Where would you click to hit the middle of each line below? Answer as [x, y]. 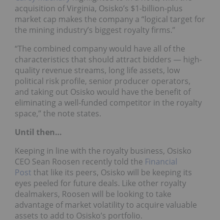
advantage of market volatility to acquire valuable [106, 205]
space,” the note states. [58, 114]
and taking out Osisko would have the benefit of [103, 92]
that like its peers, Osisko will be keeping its [112, 173]
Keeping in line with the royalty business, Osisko [103, 151]
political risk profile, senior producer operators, [103, 81]
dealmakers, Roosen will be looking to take [93, 194]
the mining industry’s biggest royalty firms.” [95, 30]
